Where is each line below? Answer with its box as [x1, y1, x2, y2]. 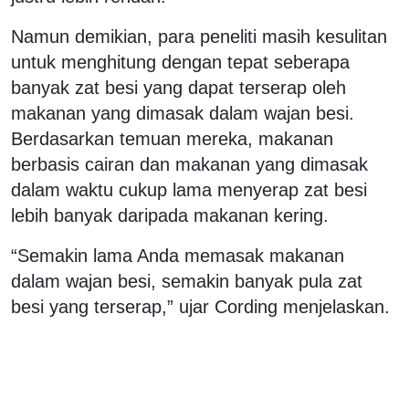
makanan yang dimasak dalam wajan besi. [11, 102, 354, 123]
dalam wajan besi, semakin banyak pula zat [11, 270, 362, 291]
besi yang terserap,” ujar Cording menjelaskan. [11, 296, 390, 317]
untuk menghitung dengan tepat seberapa [11, 51, 350, 72]
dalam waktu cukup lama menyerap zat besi [11, 179, 367, 200]
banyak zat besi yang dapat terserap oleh [11, 77, 346, 98]
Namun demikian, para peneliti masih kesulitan [11, 26, 387, 47]
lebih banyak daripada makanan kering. [11, 204, 329, 225]
